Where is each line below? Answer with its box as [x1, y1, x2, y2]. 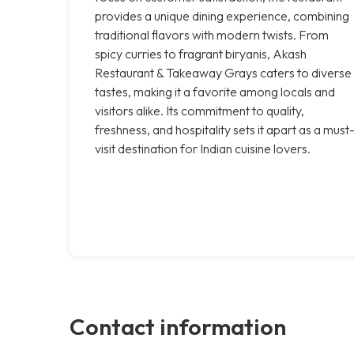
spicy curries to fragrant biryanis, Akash [95, 45, 307, 62]
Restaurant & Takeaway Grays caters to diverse [95, 64, 352, 81]
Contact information [70, 311, 286, 341]
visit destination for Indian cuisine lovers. [95, 140, 311, 156]
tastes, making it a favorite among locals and [95, 83, 335, 100]
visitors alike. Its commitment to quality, [95, 102, 304, 119]
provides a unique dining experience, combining [95, 7, 349, 24]
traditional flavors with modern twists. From [95, 26, 329, 43]
